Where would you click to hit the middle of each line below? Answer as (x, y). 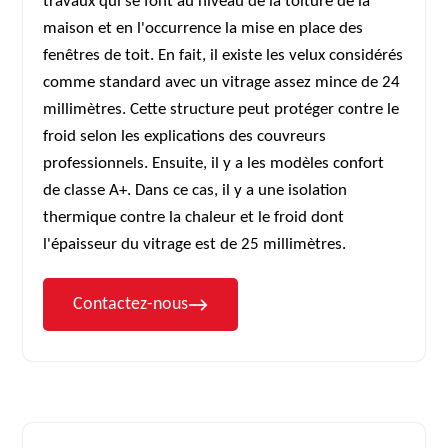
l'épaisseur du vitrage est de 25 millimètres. (195, 244)
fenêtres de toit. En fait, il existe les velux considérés (223, 55)
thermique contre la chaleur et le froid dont (194, 217)
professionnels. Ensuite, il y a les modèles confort (214, 163)
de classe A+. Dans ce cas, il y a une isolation (195, 190)
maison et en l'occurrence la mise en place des (203, 28)
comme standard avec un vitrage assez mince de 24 (222, 82)
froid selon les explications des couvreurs (185, 136)
